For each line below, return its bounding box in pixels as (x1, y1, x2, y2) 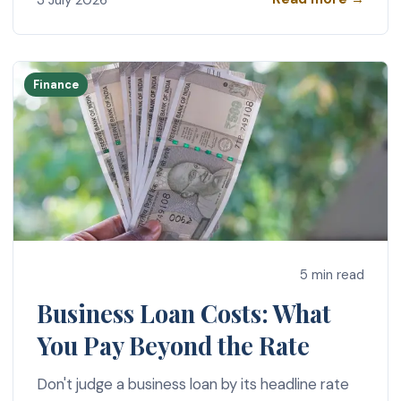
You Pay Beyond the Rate (36, 328, 310, 362)
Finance (33, 77, 80, 93)
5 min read (300, 265, 365, 284)
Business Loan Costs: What (36, 296, 331, 329)
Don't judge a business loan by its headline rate (36, 373, 349, 394)
